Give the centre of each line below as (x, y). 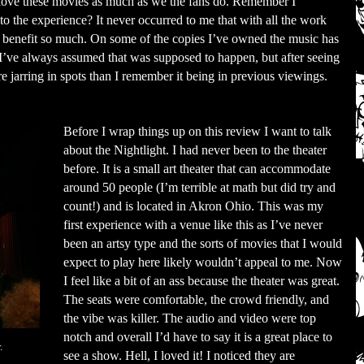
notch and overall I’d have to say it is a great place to (198, 337)
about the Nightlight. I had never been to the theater (195, 150)
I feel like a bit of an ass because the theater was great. (201, 281)
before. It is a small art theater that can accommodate (197, 169)
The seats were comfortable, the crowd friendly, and (196, 299)
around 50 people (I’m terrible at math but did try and (199, 187)
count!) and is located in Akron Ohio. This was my (193, 206)
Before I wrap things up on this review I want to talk (197, 131)
